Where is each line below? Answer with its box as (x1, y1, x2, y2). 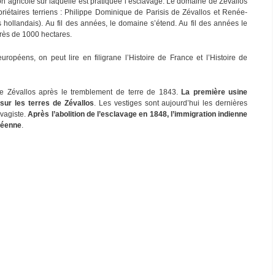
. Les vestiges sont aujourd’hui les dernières (93, 98, 248, 107)
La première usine (181, 87, 248, 96)
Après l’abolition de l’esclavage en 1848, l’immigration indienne (28, 109, 248, 118)
